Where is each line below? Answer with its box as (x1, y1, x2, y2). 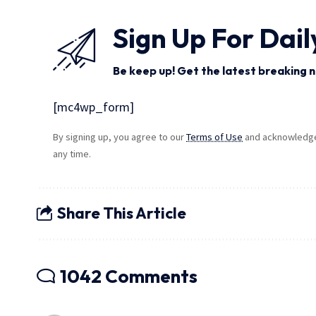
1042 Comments (60, 264, 197, 288)
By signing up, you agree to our (53, 130, 187, 143)
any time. (53, 147, 92, 160)
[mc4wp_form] (53, 98, 135, 115)
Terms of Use (186, 130, 243, 143)
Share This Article (57, 203, 186, 224)
